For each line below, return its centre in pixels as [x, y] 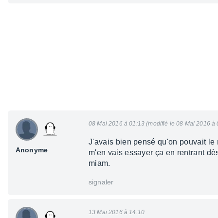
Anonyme [32, 150]
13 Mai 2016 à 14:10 [117, 212]
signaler [101, 182]
